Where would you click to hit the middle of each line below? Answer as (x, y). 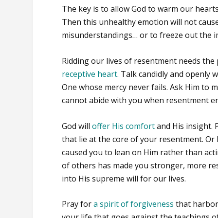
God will (77, 126)
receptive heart (90, 74)
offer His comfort (124, 126)
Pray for (78, 204)
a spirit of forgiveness (134, 204)
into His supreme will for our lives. (124, 178)
